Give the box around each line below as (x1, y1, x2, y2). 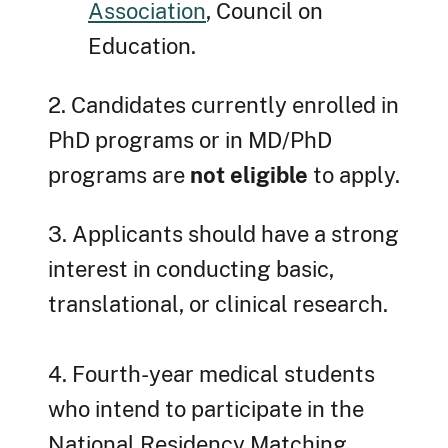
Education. (88, 33, 196, 60)
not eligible (190, 162, 308, 189)
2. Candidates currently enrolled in (48, 92, 399, 119)
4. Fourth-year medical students (48, 361, 375, 388)
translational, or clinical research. (48, 291, 388, 318)
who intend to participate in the (48, 396, 364, 423)
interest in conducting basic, (48, 256, 334, 283)
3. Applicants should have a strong (48, 221, 399, 248)
